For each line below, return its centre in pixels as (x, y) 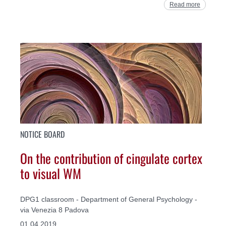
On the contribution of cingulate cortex (111, 158)
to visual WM (51, 173)
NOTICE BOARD (42, 134)
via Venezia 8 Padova (54, 210)
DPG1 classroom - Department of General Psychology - (109, 200)
